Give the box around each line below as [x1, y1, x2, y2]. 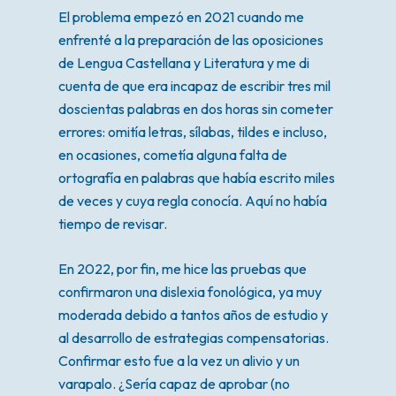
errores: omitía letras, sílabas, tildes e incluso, [57, 122, 327, 141]
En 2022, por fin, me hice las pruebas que [57, 259, 307, 278]
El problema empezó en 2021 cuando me [57, 7, 304, 26]
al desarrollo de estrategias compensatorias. [57, 328, 329, 346]
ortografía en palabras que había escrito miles [57, 168, 335, 187]
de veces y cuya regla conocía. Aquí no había [57, 191, 327, 209]
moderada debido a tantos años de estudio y [57, 305, 328, 324]
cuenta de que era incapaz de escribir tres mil [57, 76, 331, 95]
